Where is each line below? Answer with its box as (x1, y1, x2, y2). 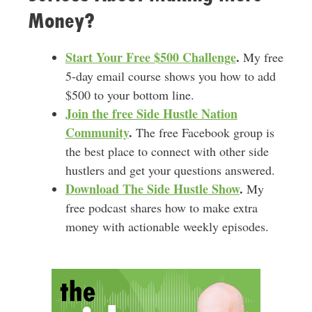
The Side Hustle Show (122, 180, 240, 198)
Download (65, 180, 123, 198)
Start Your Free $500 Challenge (65, 48, 236, 67)
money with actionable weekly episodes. (65, 218, 269, 235)
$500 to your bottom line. (65, 86, 194, 104)
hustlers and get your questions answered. (65, 162, 275, 179)
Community (65, 123, 129, 142)
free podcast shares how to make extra (65, 199, 258, 217)
